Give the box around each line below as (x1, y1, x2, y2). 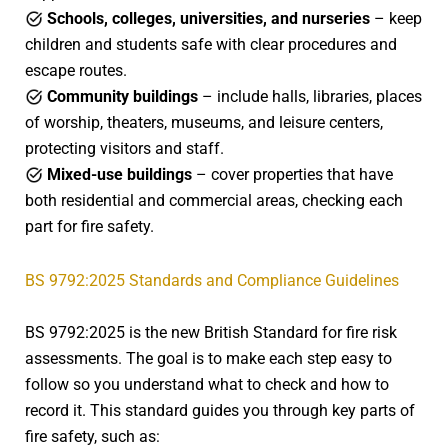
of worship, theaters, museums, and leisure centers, (25, 112, 383, 132)
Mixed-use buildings (47, 164, 192, 184)
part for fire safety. (25, 216, 154, 236)
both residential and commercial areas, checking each (25, 190, 403, 210)
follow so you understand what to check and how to (25, 374, 389, 394)
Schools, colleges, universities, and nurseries (47, 8, 370, 28)
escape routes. (25, 60, 127, 80)
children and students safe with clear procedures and (25, 34, 397, 54)
